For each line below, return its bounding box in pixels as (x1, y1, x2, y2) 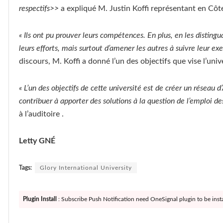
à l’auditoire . (19, 110, 64, 118)
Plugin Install (23, 196, 57, 203)
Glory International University (40, 165, 132, 171)
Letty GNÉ (19, 137, 55, 145)
